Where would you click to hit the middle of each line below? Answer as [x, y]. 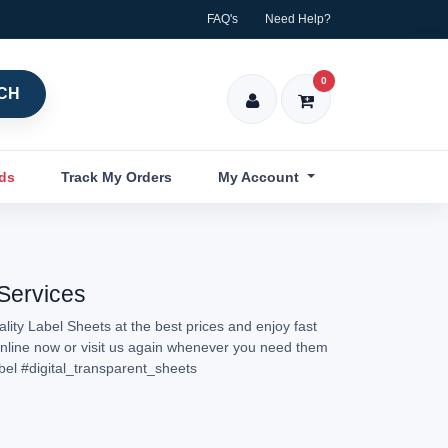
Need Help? [298, 19]
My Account [261, 176]
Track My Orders [117, 176]
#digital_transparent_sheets [109, 368]
